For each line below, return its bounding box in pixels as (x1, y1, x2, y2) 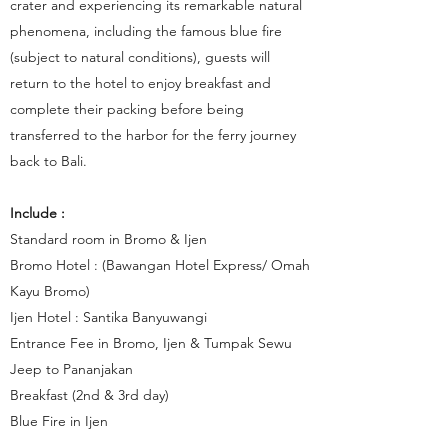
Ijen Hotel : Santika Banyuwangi (10, 308, 207, 326)
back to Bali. (10, 152, 87, 170)
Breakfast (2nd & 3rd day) (10, 386, 169, 404)
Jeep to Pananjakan (10, 360, 133, 378)
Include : (10, 204, 65, 222)
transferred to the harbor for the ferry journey (10, 126, 296, 144)
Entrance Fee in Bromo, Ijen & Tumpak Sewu (10, 334, 292, 352)
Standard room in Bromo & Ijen (10, 230, 207, 248)
